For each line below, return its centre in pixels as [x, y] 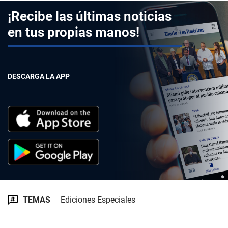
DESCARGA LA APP [39, 76]
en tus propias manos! [74, 32]
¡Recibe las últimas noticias [90, 16]
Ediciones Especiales [98, 200]
